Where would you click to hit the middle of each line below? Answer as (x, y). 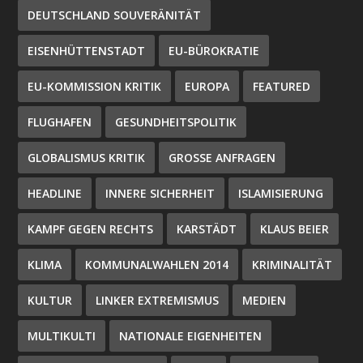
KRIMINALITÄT (293, 264)
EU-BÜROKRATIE (214, 50)
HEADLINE (55, 193)
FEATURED (282, 86)
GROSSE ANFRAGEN (218, 157)
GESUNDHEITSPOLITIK (176, 122)
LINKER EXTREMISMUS (158, 300)
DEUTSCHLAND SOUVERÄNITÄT (115, 15)
